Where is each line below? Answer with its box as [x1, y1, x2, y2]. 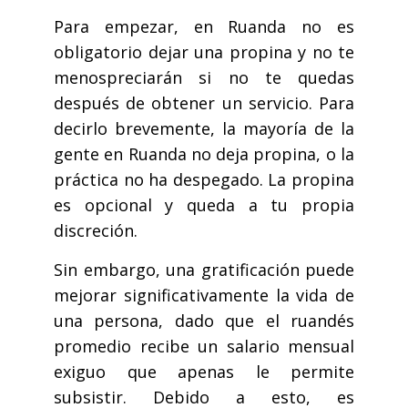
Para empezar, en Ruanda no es [54, 15, 354, 38]
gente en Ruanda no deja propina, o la [54, 143, 354, 166]
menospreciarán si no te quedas [54, 66, 354, 89]
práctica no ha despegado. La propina [54, 168, 354, 191]
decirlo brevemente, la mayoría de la [54, 117, 354, 140]
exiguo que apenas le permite [54, 361, 354, 383]
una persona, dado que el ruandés [54, 310, 354, 332]
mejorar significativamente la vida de [54, 284, 354, 307]
